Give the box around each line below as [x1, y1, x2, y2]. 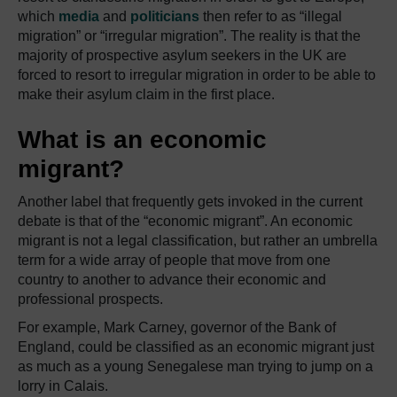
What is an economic [18, 125, 267, 153]
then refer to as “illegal [199, 8, 342, 24]
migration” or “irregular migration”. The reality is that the [18, 27, 361, 43]
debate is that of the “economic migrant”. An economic [18, 213, 353, 229]
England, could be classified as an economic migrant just [18, 339, 374, 354]
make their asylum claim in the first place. [18, 86, 275, 102]
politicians [130, 8, 199, 24]
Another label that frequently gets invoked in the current [18, 193, 362, 209]
